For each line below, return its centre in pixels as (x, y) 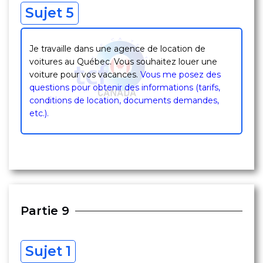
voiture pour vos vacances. (84, 75)
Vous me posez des (181, 75)
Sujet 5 (50, 13)
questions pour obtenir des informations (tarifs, (125, 87)
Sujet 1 (48, 251)
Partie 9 (45, 211)
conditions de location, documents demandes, (124, 100)
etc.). (39, 113)
